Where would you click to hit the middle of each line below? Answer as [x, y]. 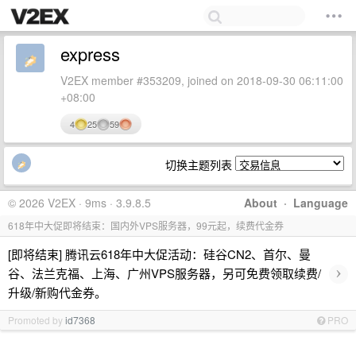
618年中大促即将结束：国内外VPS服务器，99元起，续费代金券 [146, 225]
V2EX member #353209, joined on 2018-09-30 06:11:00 [202, 80]
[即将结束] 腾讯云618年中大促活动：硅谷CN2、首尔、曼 [159, 254]
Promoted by [37, 320]
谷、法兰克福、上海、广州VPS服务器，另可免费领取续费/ [164, 273]
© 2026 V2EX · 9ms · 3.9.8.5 [79, 203]
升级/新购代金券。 [57, 292]
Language [321, 203]
